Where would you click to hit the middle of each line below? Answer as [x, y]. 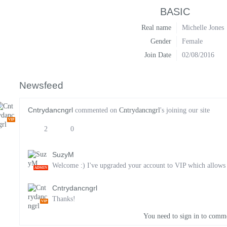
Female [192, 41]
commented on [96, 110]
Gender [161, 41]
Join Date [158, 55]
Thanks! [64, 199]
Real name [156, 28]
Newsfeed [41, 85]
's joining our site [185, 110]
